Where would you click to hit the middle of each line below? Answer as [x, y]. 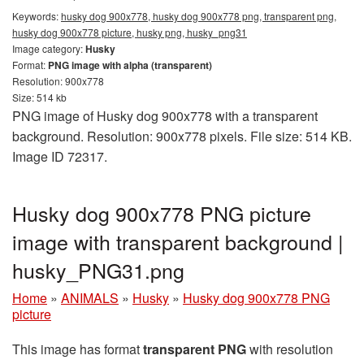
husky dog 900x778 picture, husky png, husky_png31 [130, 32]
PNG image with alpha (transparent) [130, 65]
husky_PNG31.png [98, 270]
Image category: [49, 49]
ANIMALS [90, 298]
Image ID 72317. [60, 157]
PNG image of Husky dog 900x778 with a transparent [165, 116]
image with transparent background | [178, 242]
